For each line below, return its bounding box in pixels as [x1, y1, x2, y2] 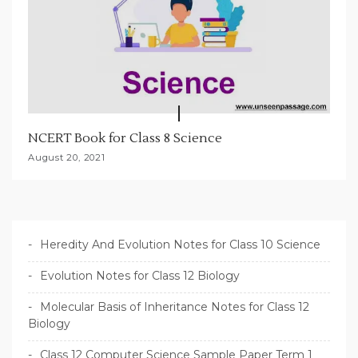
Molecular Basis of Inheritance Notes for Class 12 [40, 299, 309, 314]
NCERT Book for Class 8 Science [28, 129, 222, 146]
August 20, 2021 [28, 151, 105, 163]
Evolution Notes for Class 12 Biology [40, 268, 240, 283]
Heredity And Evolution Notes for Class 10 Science [40, 237, 320, 252]
